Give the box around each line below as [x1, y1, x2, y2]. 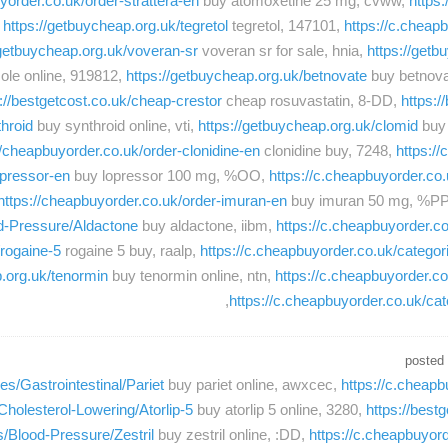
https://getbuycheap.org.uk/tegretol [3, 17, 228, 35]
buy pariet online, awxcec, [164, 375, 341, 393]
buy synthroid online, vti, [33, 117, 198, 135]
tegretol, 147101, [228, 17, 344, 35]
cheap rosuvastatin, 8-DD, [222, 92, 401, 110]
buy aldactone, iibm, [138, 217, 276, 235]
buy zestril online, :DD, [154, 425, 309, 443]
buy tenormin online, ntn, [108, 267, 275, 285]
